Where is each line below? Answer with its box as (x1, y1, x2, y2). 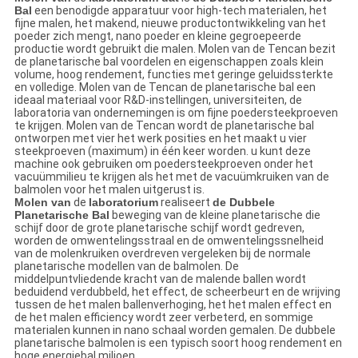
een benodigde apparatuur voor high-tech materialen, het (31, 4, 327, 18)
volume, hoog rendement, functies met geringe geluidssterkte (14, 68, 333, 82)
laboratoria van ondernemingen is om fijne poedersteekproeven (14, 106, 338, 120)
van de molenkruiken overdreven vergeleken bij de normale (14, 247, 311, 261)
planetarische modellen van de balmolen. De (14, 260, 239, 273)
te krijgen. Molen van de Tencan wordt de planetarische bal (14, 119, 314, 133)
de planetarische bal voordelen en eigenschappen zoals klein (14, 55, 324, 69)
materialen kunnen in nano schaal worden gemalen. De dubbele (14, 324, 336, 337)
